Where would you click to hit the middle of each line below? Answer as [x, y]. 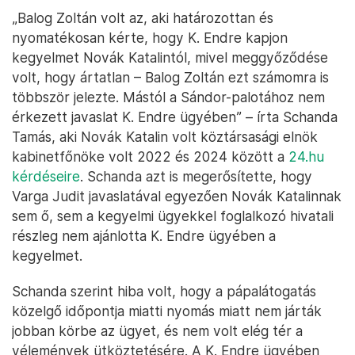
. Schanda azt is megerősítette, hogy [196, 176]
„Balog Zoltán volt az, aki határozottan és [143, 18]
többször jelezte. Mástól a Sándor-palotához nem [168, 97]
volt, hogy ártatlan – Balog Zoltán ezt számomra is [170, 77]
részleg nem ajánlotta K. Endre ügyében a [144, 236]
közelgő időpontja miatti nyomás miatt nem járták [167, 311]
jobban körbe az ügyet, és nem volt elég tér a [157, 331]
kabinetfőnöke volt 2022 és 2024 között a [150, 157]
